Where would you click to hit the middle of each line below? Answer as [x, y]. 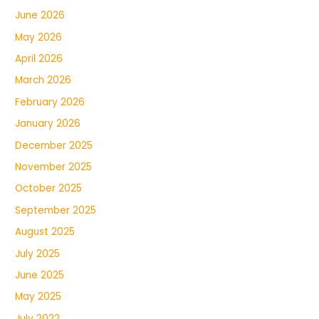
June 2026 [40, 16]
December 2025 [54, 145]
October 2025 [49, 189]
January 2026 [48, 124]
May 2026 [39, 37]
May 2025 [38, 297]
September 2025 [56, 210]
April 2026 [39, 58]
